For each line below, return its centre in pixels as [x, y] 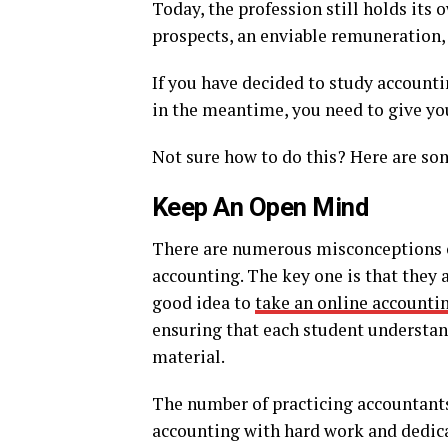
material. [188, 356]
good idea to [203, 302]
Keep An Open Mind [260, 207]
